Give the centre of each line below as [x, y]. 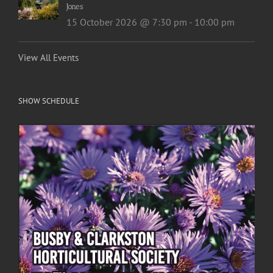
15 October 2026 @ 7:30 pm [126, 22]
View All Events [48, 57]
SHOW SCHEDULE [49, 101]
